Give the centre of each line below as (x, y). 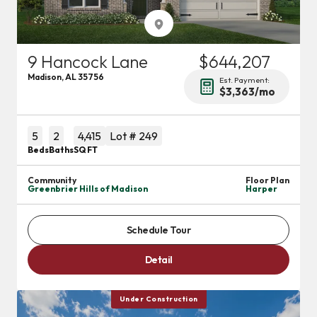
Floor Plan (267, 180)
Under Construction (158, 299)
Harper (261, 189)
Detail (158, 260)
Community (52, 180)
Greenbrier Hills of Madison (88, 189)
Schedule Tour (158, 230)
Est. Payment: (244, 80)
